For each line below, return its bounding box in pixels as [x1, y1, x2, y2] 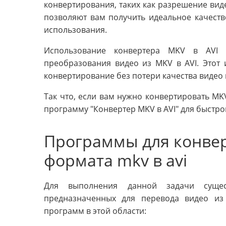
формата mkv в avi [44, 149, 187, 172]
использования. [44, 24, 107, 36]
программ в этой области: [44, 205, 146, 217]
